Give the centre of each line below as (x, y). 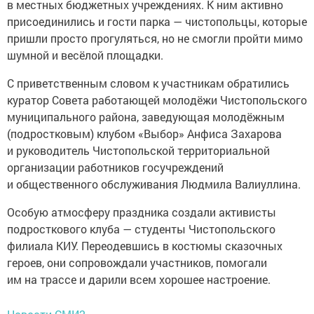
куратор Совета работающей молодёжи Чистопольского (157, 100)
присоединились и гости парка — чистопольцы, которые (157, 22)
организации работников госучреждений (115, 168)
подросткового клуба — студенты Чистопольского (141, 229)
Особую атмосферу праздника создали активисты (142, 212)
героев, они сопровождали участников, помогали (137, 263)
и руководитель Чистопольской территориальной (138, 151)
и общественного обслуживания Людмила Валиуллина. (154, 184)
